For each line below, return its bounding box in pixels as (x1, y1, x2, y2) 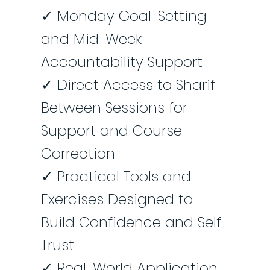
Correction (40, 143, 115, 164)
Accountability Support (40, 52, 202, 72)
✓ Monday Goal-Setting (40, 6, 207, 27)
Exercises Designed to (40, 189, 193, 210)
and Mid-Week (40, 29, 142, 49)
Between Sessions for (40, 98, 187, 118)
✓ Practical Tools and (40, 166, 191, 187)
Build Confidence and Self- (40, 212, 228, 233)
